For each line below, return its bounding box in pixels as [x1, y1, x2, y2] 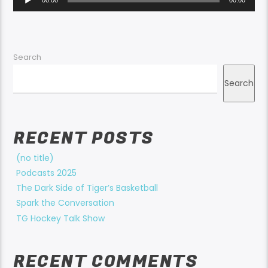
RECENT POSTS [13, 125, 154, 151]
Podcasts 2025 [16, 166, 77, 179]
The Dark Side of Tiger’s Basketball [16, 182, 159, 194]
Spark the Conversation [16, 197, 115, 209]
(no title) [16, 151, 54, 164]
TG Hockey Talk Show [16, 212, 105, 224]
